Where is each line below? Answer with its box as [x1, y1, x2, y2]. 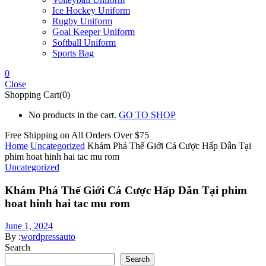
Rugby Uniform [52, 15, 112, 26]
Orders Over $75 [85, 129, 149, 140]
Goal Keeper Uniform [52, 26, 135, 37]
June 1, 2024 [5, 221, 53, 232]
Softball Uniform [52, 37, 116, 47]
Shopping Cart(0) [5, 89, 70, 100]
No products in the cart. [28, 109, 116, 120]
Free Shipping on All [5, 129, 85, 140]
